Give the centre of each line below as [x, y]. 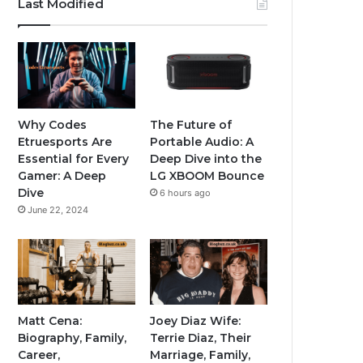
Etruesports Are [65, 141]
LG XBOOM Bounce [207, 175]
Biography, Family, [73, 338]
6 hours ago [186, 192]
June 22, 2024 [58, 209]
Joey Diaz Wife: [196, 321]
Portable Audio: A [202, 141]
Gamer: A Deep [62, 175]
